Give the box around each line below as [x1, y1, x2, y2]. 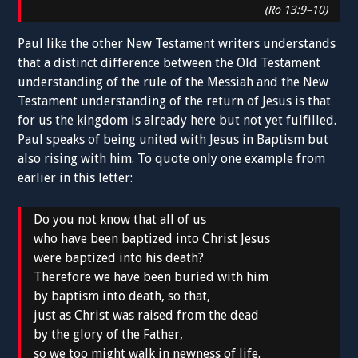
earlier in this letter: [18, 169, 133, 185]
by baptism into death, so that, [34, 288, 211, 304]
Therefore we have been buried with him [34, 268, 269, 284]
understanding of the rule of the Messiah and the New [18, 74, 329, 89]
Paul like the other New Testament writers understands [18, 35, 336, 51]
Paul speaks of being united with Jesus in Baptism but [18, 131, 329, 147]
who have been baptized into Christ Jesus [34, 230, 271, 246]
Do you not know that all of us [34, 211, 207, 227]
